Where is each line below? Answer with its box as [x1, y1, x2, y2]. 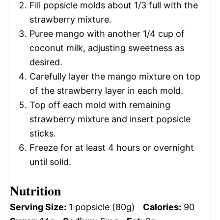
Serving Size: [10, 201, 66, 212]
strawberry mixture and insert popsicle [29, 113, 191, 124]
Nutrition [10, 181, 61, 200]
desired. [29, 56, 62, 67]
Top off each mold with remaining [29, 99, 170, 110]
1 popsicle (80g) [69, 201, 135, 212]
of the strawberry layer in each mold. [29, 85, 183, 96]
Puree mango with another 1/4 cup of [29, 28, 185, 39]
